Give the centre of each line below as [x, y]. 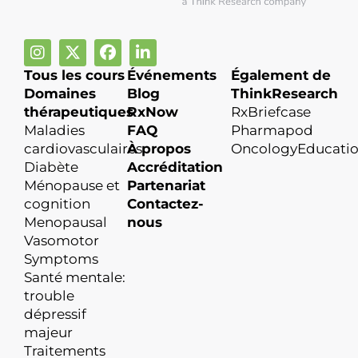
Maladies [54, 131]
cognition [57, 204]
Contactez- [166, 204]
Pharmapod [272, 131]
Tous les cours [74, 76]
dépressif [55, 314]
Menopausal [66, 223]
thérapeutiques [79, 112]
